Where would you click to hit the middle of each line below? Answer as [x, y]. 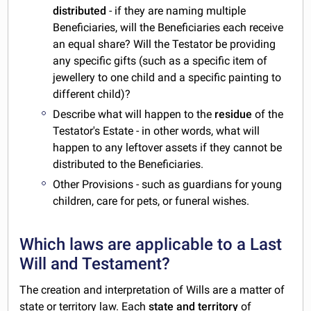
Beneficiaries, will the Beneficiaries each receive [168, 28]
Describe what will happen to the [134, 115]
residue [235, 115]
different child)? [92, 94]
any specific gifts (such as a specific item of [160, 61]
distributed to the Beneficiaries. [128, 165]
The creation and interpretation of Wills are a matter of [152, 290]
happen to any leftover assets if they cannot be [168, 148]
